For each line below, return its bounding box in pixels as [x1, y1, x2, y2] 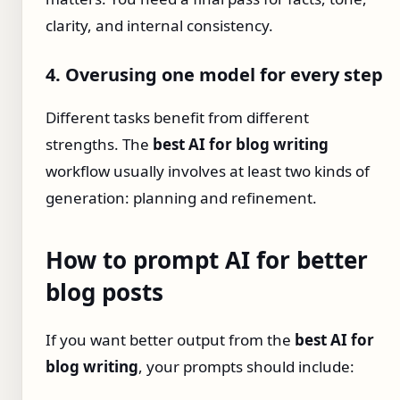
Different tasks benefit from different [46, 106, 309, 128]
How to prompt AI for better [46, 243, 368, 276]
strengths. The [46, 133, 153, 154]
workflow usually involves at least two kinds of [46, 160, 370, 181]
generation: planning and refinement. [46, 187, 317, 208]
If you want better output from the [46, 329, 295, 351]
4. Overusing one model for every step [46, 62, 383, 87]
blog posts [46, 275, 163, 308]
